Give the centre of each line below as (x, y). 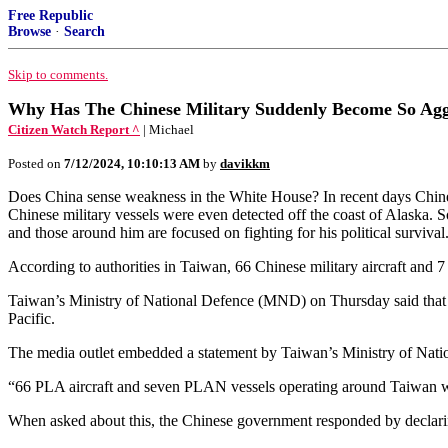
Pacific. (31, 318)
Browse (29, 31)
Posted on (36, 163)
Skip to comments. (58, 74)
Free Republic (50, 15)
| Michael (168, 129)
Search (84, 31)
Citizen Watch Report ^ (74, 129)
